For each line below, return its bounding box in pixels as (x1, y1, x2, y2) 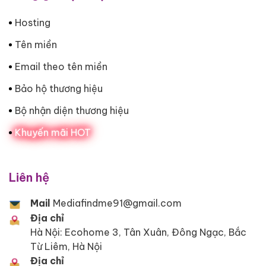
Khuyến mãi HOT (15, 126, 91, 138)
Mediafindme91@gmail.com (50, 197, 182, 209)
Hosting (15, 16, 50, 28)
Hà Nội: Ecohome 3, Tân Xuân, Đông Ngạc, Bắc (30, 226, 246, 239)
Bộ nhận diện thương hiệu (15, 104, 129, 116)
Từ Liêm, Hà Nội (30, 240, 102, 253)
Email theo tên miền (15, 60, 107, 72)
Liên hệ (9, 169, 49, 185)
